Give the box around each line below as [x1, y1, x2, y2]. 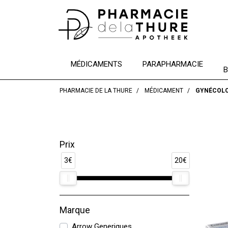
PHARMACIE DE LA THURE [60, 87, 132, 94]
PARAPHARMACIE [142, 60, 203, 69]
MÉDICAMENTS [71, 60, 122, 69]
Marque [60, 205, 90, 215]
